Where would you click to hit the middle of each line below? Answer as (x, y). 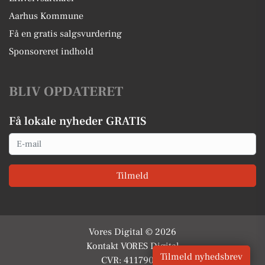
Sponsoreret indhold (51, 51)
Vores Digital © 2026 (132, 232)
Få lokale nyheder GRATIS (77, 121)
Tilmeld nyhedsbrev (201, 257)
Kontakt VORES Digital (132, 246)
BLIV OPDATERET (66, 92)
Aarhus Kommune (46, 16)
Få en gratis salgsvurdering (65, 34)
